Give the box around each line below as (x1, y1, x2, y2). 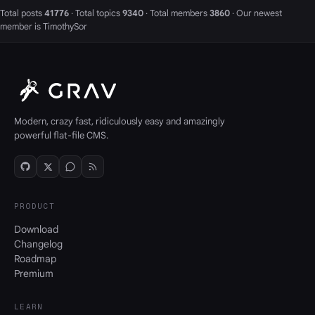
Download (14, 223, 58, 236)
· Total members (143, 7, 210, 19)
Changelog (14, 238, 63, 251)
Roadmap (14, 252, 56, 266)
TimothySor (43, 20, 87, 32)
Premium (14, 267, 53, 281)
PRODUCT (14, 201, 56, 212)
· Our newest (230, 7, 282, 19)
